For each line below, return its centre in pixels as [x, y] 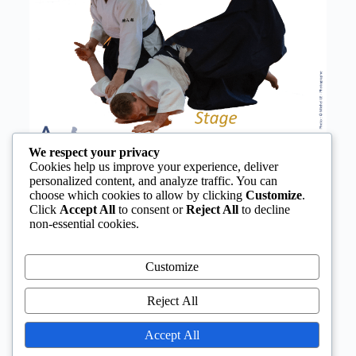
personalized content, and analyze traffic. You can [153, 180]
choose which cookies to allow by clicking [137, 195]
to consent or [151, 209]
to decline [264, 209]
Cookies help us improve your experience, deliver [154, 166]
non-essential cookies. [84, 223]
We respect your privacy [94, 152]
